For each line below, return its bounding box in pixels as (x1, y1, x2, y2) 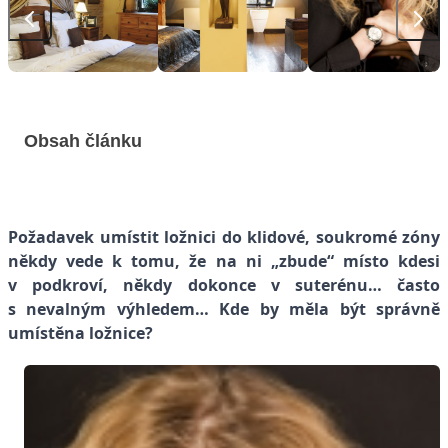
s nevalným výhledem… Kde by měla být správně (8, 297, 440, 320)
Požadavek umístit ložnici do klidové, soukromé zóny (8, 225, 440, 248)
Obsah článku (24, 130, 142, 151)
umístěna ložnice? (8, 321, 153, 344)
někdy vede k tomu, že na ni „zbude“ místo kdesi (8, 249, 440, 272)
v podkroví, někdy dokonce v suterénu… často (8, 273, 440, 296)
